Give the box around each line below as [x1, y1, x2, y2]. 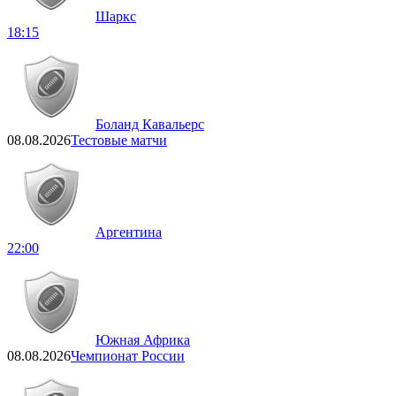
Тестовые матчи [71, 133, 167, 148]
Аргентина [95, 225, 162, 240]
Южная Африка [95, 332, 190, 348]
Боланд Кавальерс [95, 117, 204, 133]
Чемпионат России [71, 348, 185, 364]
